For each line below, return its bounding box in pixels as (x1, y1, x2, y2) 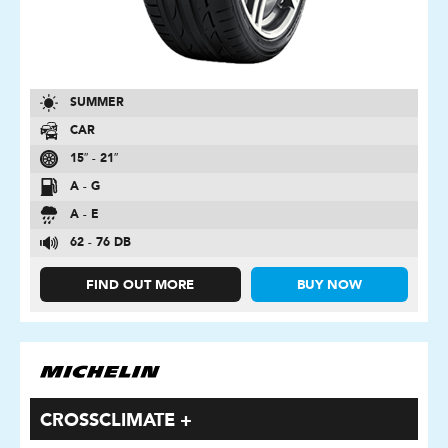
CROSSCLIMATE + (40, 412, 192, 430)
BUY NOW (296, 279, 362, 292)
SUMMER (70, 97, 124, 109)
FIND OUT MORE (86, 279, 195, 292)
